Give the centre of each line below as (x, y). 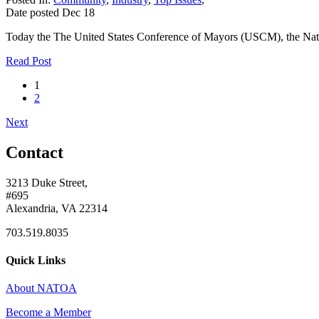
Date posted (32, 12)
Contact (35, 152)
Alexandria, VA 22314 (57, 208)
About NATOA (41, 288)
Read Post (28, 61)
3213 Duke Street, (47, 182)
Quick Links (36, 260)
